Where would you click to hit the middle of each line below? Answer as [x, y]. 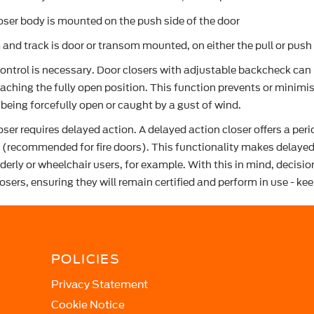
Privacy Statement [100, 285]
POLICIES [86, 259]
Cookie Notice [88, 305]
